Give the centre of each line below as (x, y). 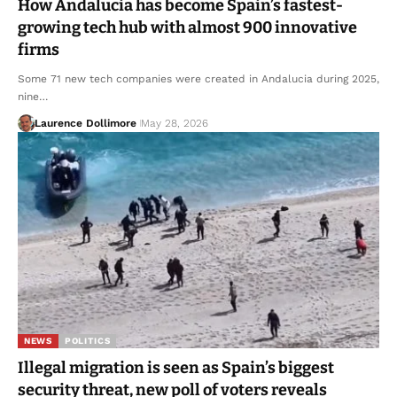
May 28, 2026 (174, 123)
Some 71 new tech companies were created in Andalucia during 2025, (198, 78)
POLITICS (87, 341)
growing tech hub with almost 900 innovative (187, 27)
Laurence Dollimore (85, 123)
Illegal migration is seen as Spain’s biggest (176, 368)
